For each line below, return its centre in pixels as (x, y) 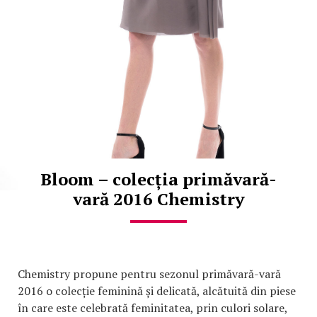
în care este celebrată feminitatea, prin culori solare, (152, 307)
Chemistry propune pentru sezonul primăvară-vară (149, 273)
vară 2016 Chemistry (158, 198)
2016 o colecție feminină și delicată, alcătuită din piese (157, 290)
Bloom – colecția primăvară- (158, 179)
